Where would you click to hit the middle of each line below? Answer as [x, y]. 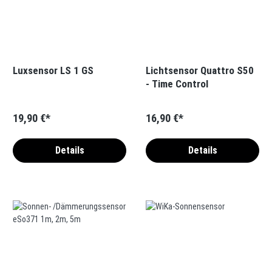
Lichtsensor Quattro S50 [200, 70]
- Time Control [177, 83]
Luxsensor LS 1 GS [53, 70]
